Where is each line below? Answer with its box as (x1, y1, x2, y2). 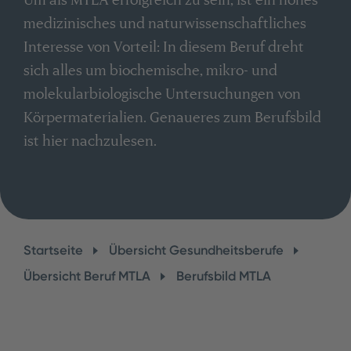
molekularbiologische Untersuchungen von (23, 85, 301, 103)
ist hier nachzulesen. (23, 132, 157, 150)
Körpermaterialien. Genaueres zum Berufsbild (23, 109, 321, 126)
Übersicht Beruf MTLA (23, 267, 150, 284)
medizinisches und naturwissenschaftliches (23, 15, 306, 32)
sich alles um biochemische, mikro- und (23, 62, 277, 79)
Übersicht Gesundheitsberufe (108, 241, 284, 258)
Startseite (23, 241, 83, 258)
